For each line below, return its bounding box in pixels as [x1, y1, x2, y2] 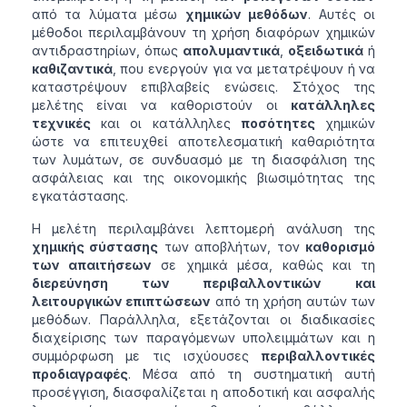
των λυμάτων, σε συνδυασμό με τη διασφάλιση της [31, 152, 376, 168]
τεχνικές [31, 115, 91, 132]
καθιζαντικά [31, 61, 113, 77]
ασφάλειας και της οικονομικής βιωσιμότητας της [31, 170, 376, 186]
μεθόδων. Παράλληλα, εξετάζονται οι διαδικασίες [31, 312, 376, 328]
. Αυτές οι [308, 6, 376, 23]
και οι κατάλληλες [90, 115, 241, 132]
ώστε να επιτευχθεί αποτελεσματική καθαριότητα [31, 134, 376, 150]
